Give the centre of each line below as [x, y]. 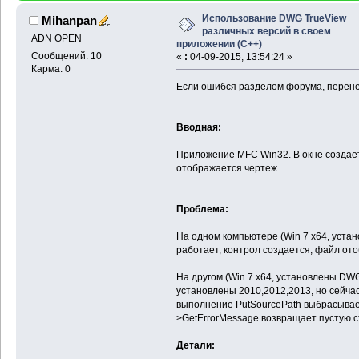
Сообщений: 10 [66, 56]
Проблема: [202, 209]
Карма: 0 [50, 69]
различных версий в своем [266, 31]
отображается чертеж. [228, 168]
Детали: [195, 345]
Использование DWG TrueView [274, 18]
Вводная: [198, 127]
